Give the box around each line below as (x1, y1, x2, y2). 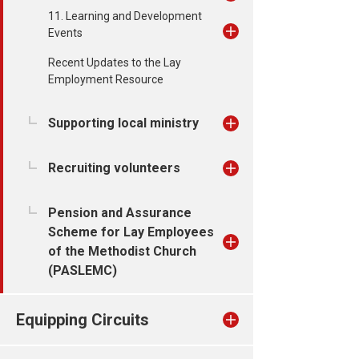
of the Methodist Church (48, 244, 196, 259)
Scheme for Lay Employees (48, 224, 214, 240)
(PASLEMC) (48, 263, 117, 278)
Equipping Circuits (16, 310, 149, 329)
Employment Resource (48, 73, 163, 86)
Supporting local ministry (48, 115, 199, 131)
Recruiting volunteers (48, 160, 180, 175)
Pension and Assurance (48, 205, 192, 220)
